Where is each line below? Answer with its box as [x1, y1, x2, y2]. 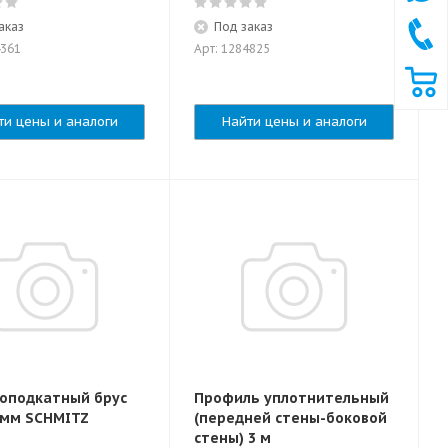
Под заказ [214, 19, 273, 34]
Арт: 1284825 [194, 41, 270, 56]
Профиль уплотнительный [194, 389, 389, 407]
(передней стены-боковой [194, 409, 387, 427]
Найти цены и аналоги [221, 113, 367, 130]
